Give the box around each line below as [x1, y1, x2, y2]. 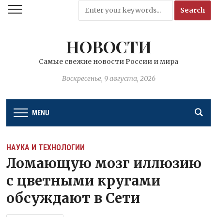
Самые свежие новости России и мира [39, 57, 178, 66]
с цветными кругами [6, 171, 161, 189]
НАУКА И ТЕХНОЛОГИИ [6, 142, 85, 152]
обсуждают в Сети [6, 189, 140, 207]
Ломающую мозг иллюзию [6, 154, 202, 172]
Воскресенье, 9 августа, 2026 [62, 74, 155, 83]
